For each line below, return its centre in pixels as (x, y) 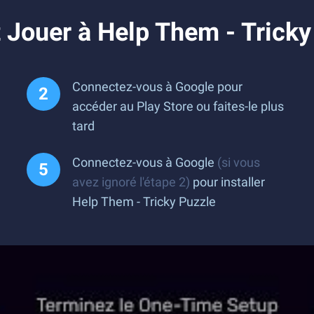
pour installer (227, 182)
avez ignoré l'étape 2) (131, 182)
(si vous (239, 162)
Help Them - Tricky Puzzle (144, 202)
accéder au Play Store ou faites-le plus (178, 106)
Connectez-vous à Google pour (157, 87)
